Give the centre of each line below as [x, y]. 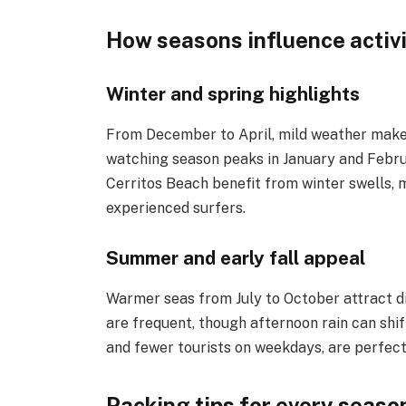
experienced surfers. [176, 208]
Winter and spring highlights [233, 94]
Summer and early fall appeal [236, 258]
